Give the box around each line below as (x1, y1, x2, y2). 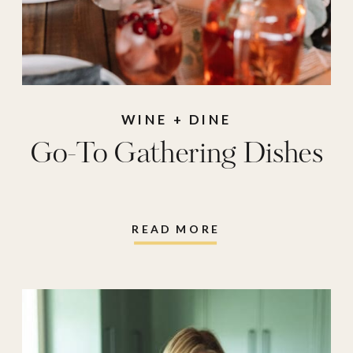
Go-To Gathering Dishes (29, 133, 324, 176)
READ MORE (132, 221, 221, 236)
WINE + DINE (121, 111, 232, 128)
